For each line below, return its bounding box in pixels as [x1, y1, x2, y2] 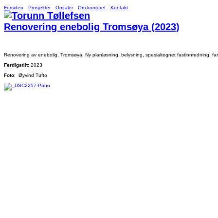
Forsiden [4, 5, 23, 10]
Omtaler [55, 5, 73, 10]
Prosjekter [28, 5, 51, 10]
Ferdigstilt [4, 62, 28, 68]
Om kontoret [78, 5, 106, 10]
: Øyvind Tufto [14, 73, 47, 78]
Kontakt [110, 5, 128, 10]
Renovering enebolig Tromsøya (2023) [4, 21, 180, 32]
